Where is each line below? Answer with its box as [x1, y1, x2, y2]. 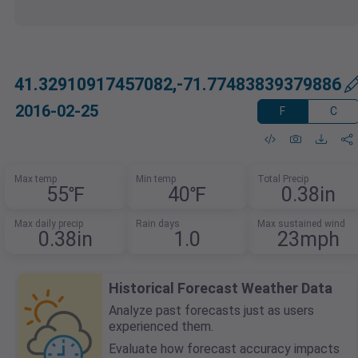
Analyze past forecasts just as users [109, 303, 314, 319]
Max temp [14, 173, 58, 185]
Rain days [136, 218, 180, 230]
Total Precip [257, 173, 308, 185]
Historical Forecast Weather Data [109, 280, 332, 297]
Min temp [136, 173, 176, 185]
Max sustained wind [257, 218, 345, 230]
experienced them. [109, 319, 213, 335]
